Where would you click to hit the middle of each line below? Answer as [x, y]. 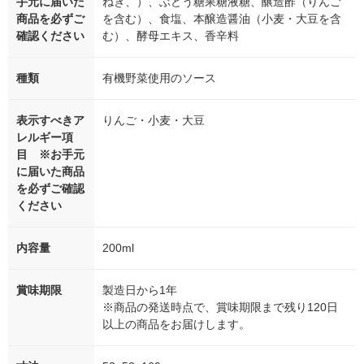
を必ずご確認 [50, 189]
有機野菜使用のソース [159, 78]
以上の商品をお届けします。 [176, 325]
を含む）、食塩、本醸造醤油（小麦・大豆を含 [222, 19]
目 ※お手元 [50, 155]
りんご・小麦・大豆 [154, 121]
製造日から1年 [140, 290]
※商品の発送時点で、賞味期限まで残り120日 [220, 308]
